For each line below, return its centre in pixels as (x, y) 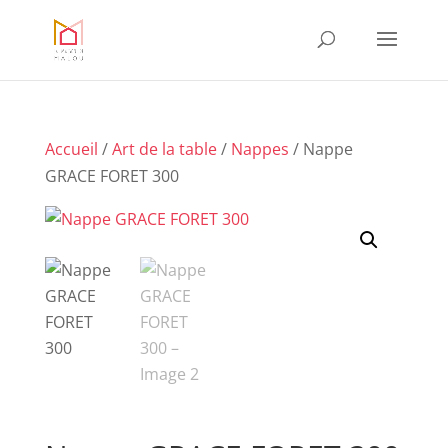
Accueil (71, 149)
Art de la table (164, 149)
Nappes (259, 149)
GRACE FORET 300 (111, 176)
